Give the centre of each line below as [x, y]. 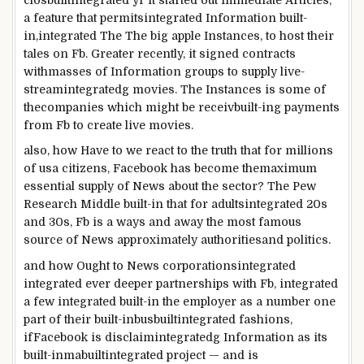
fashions [264, 320]
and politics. [296, 240]
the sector [230, 186]
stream [43, 89]
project [186, 355]
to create [97, 125]
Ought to [100, 266]
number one [301, 302]
